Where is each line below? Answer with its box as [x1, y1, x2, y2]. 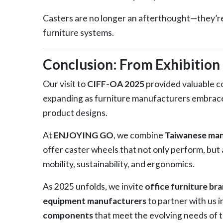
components [42, 210, 93, 221]
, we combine [113, 129, 165, 140]
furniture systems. [42, 27, 114, 38]
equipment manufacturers [42, 195, 146, 206]
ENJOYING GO [53, 129, 113, 140]
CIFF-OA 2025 [87, 78, 144, 89]
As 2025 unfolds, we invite [42, 181, 145, 192]
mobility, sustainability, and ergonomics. [42, 158, 195, 169]
